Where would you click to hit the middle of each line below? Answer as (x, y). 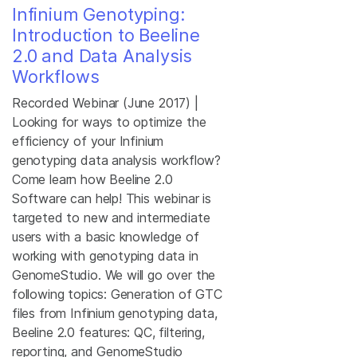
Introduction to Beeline (106, 35)
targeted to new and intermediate (111, 218)
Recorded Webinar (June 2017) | (105, 103)
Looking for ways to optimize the (109, 122)
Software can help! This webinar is (112, 198)
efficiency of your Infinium (88, 141)
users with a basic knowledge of (106, 237)
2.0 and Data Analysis (102, 56)
